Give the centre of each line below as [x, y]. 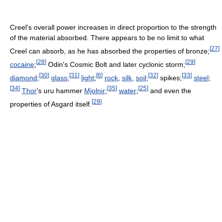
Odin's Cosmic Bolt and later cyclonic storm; [116, 64]
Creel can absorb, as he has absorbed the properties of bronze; [110, 51]
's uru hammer [60, 91]
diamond [24, 78]
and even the [170, 91]
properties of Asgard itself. [51, 104]
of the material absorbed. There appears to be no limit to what [107, 38]
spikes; [170, 78]
